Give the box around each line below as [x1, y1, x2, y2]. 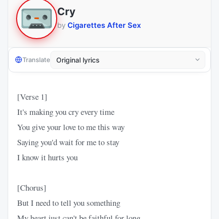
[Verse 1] [17, 90, 47, 102]
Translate [22, 56, 50, 64]
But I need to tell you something [17, 197, 120, 208]
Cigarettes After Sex [67, 21, 141, 30]
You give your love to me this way [17, 121, 125, 132]
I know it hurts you [17, 151, 78, 163]
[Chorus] [17, 181, 46, 193]
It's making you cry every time [17, 106, 114, 117]
